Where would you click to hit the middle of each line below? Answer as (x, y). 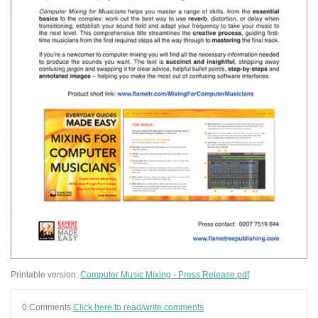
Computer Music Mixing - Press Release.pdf (165, 274)
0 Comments (48, 307)
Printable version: (45, 274)
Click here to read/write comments (138, 307)
